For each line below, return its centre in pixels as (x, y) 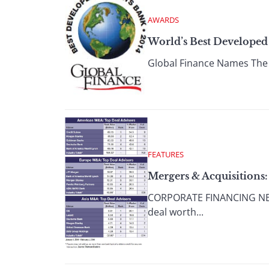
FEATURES (166, 154)
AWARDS (163, 20)
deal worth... (176, 212)
